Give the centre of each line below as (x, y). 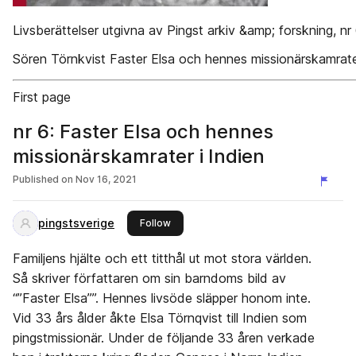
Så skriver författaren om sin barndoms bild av (149, 278)
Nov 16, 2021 (106, 179)
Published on (43, 179)
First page (42, 97)
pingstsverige (76, 223)
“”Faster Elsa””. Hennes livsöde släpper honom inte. (162, 298)
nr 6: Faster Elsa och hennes (143, 132)
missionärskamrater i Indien (139, 156)
